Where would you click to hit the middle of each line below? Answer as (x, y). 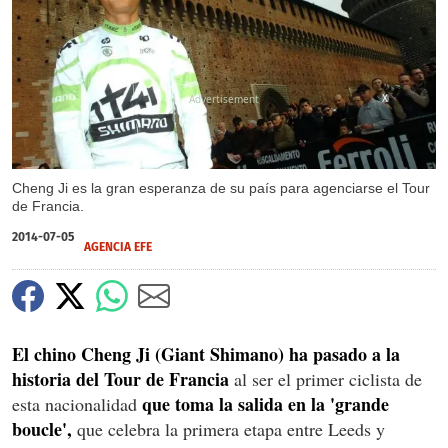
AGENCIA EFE (118, 246)
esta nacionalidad (77, 403)
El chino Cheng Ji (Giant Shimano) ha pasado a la (206, 353)
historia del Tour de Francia (120, 378)
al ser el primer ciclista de (325, 378)
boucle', (42, 428)
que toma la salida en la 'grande (265, 403)
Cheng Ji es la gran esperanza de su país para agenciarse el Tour (221, 187)
